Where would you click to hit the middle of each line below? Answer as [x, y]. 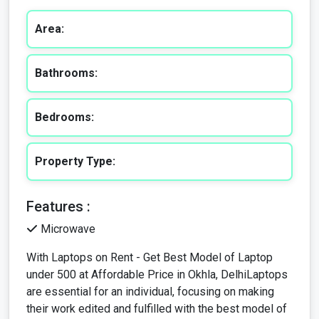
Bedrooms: [64, 80]
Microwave [67, 192]
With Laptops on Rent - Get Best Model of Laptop [150, 220]
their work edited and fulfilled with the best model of [157, 271]
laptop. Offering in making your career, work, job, [145, 288]
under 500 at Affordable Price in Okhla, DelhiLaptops [157, 237]
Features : [58, 169]
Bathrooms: [66, 36]
